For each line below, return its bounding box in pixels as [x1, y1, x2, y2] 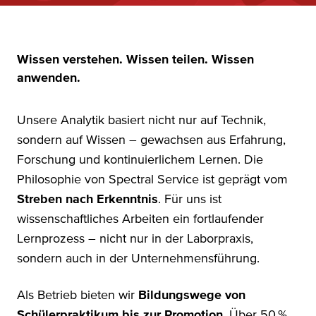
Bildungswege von [138, 288, 245, 302]
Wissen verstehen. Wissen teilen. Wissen [17, 54, 254, 66]
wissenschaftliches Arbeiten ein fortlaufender [17, 212, 264, 226]
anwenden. [17, 72, 80, 85]
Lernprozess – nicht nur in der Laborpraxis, [17, 232, 253, 245]
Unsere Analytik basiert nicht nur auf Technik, [17, 114, 266, 127]
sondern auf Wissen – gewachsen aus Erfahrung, [17, 133, 286, 147]
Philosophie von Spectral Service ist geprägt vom [17, 173, 288, 186]
